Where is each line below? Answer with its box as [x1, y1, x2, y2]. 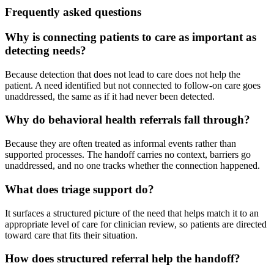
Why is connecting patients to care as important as [5, 30, 256, 43]
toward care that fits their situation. [5, 229, 138, 240]
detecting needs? [5, 43, 86, 57]
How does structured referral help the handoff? [5, 252, 240, 265]
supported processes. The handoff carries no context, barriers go [5, 149, 251, 160]
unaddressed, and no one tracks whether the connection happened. [5, 160, 260, 171]
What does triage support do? [5, 182, 154, 196]
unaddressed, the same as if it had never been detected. [5, 91, 215, 102]
